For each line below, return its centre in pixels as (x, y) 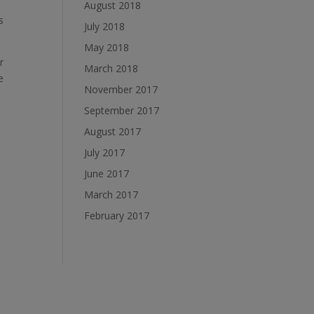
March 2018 (111, 69)
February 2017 (117, 216)
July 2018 (105, 27)
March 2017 (111, 195)
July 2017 (105, 153)
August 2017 (113, 132)
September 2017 (122, 111)
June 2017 (107, 174)
